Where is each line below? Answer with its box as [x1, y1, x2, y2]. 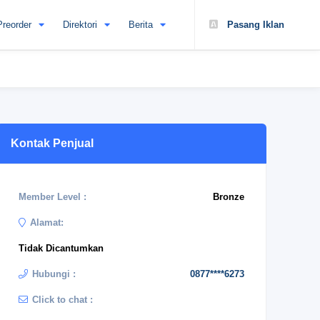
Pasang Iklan [224, 19, 284, 30]
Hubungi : [32, 269, 76, 279]
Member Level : [19, 191, 86, 202]
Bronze [213, 191, 244, 202]
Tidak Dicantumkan [19, 243, 104, 254]
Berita [129, 19, 153, 30]
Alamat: [30, 217, 64, 228]
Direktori [63, 19, 97, 30]
